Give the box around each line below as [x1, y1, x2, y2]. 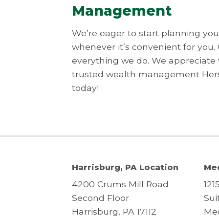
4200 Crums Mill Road [72, 178, 169, 189]
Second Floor [72, 192, 129, 203]
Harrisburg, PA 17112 [72, 206, 156, 217]
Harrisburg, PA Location [72, 162, 178, 172]
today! [72, 82, 99, 93]
